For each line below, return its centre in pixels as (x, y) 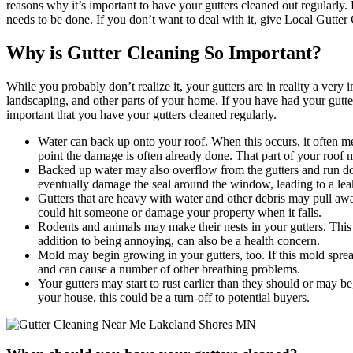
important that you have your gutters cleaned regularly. (141, 114)
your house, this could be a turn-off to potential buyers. (174, 297)
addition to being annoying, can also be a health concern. (179, 240)
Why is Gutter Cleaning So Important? (164, 52)
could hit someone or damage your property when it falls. (180, 212)
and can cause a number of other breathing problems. (169, 269)
